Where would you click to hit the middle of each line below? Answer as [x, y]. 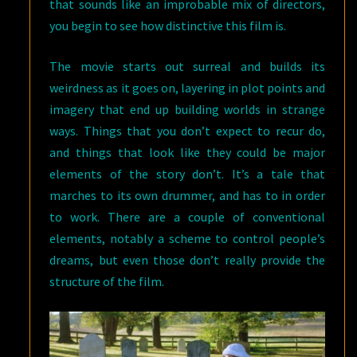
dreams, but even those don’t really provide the [187, 259]
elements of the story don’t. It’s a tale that [187, 173]
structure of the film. [107, 281]
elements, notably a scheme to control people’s [187, 238]
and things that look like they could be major [187, 152]
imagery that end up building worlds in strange [187, 109]
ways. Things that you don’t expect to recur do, [187, 130]
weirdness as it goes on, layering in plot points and [187, 87]
